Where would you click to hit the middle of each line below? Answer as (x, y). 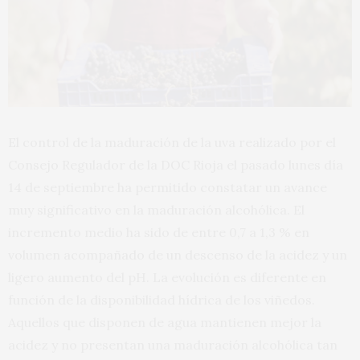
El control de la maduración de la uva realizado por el (172, 142)
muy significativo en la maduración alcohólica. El (156, 209)
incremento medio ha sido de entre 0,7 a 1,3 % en (159, 232)
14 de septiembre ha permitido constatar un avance (168, 187)
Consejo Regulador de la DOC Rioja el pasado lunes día (176, 164)
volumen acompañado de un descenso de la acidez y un (178, 254)
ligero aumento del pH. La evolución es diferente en (167, 277)
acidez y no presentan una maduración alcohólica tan (173, 344)
